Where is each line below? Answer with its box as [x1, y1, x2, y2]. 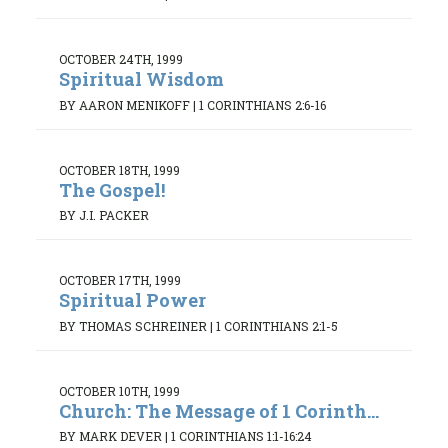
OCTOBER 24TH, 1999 [59, 51, 183, 68]
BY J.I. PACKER [59, 207, 149, 224]
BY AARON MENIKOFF [59, 96, 190, 113]
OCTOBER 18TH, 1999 [59, 161, 180, 178]
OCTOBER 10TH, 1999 [59, 382, 180, 399]
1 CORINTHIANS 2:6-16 [199, 96, 326, 113]
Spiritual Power [59, 288, 206, 313]
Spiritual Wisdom [59, 67, 224, 92]
